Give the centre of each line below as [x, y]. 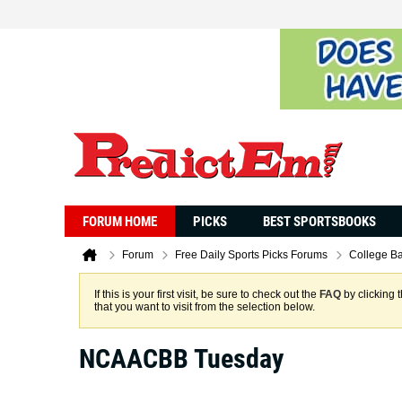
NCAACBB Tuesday [181, 358]
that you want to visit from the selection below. [205, 307]
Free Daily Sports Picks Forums [251, 255]
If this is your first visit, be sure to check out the [207, 294]
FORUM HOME [120, 222]
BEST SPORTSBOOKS [319, 222]
